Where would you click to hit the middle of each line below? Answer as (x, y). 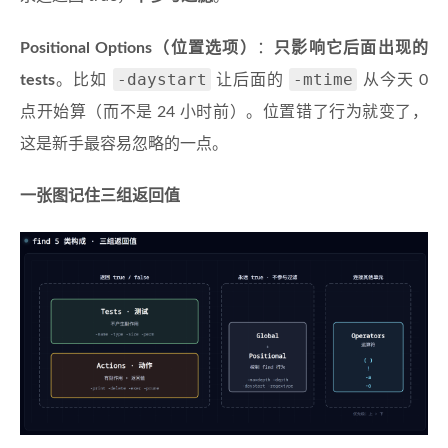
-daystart (161, 80)
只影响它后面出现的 (351, 48)
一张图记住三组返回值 (100, 196)
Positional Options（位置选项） (138, 48)
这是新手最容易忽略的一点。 (124, 144)
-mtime (323, 80)
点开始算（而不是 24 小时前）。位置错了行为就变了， (224, 112)
